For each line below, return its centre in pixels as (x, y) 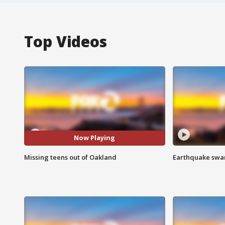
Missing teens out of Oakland (70, 157)
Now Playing (95, 138)
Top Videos (66, 41)
